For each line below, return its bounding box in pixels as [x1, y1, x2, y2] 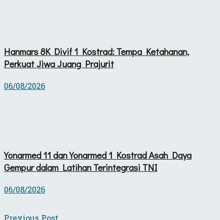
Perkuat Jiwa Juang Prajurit [4, 57, 114, 70]
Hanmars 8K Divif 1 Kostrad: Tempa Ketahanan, [4, 45, 189, 57]
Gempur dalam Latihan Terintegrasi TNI [4, 161, 157, 174]
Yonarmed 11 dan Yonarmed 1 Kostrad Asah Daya [4, 149, 192, 162]
